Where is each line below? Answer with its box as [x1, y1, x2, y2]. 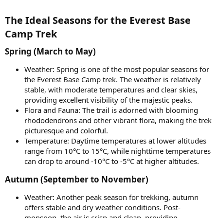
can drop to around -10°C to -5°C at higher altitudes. [24, 156, 199, 166]
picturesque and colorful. [24, 126, 108, 135]
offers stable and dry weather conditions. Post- [24, 202, 181, 212]
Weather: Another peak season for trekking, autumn [24, 192, 199, 202]
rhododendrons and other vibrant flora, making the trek [24, 115, 212, 125]
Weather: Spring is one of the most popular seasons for [24, 64, 209, 74]
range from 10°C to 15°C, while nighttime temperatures [24, 146, 211, 156]
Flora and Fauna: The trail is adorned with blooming [24, 105, 198, 115]
